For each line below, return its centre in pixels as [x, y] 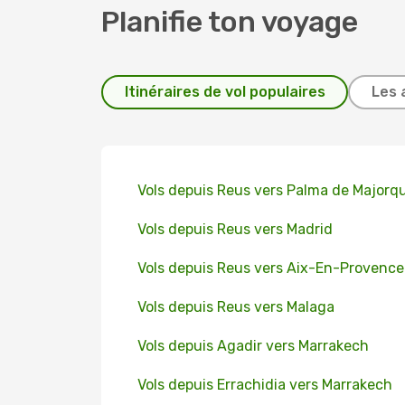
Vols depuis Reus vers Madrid [235, 229]
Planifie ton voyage [230, 22]
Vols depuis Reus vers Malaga [236, 307]
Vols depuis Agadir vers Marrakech [253, 346]
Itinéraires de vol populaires [225, 92]
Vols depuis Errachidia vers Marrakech [265, 385]
